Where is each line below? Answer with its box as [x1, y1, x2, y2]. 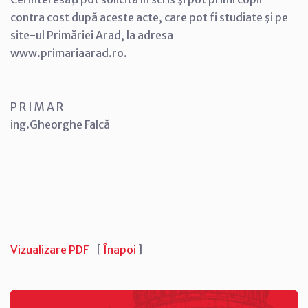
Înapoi [103, 242, 136, 256]
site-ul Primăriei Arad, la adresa [10, 27, 173, 42]
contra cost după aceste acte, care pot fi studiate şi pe [10, 10, 288, 24]
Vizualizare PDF [10, 242, 89, 256]
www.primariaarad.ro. [10, 45, 127, 60]
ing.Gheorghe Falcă [10, 117, 110, 131]
